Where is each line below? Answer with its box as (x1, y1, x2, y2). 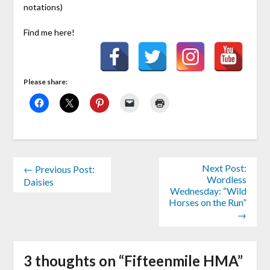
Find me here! (23, 27, 75, 37)
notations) (23, 2, 63, 12)
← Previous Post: (23, 163, 95, 175)
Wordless (207, 174, 247, 186)
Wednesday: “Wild (170, 185, 247, 197)
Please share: (23, 77, 67, 86)
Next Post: (202, 162, 247, 174)
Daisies (23, 176, 54, 188)
